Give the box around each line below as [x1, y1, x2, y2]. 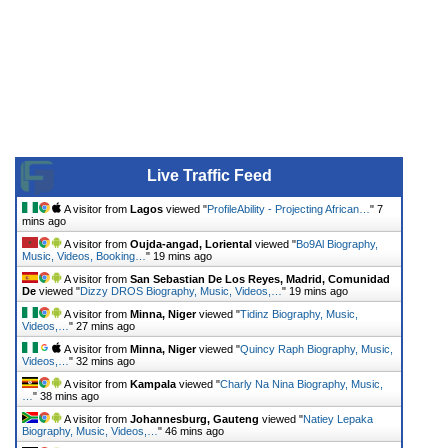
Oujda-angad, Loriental [130, 237, 252, 250]
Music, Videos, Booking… [22, 249, 146, 262]
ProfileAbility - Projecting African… [207, 202, 370, 215]
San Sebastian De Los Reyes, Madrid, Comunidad [130, 272, 390, 285]
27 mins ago [76, 319, 135, 332]
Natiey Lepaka [303, 412, 373, 425]
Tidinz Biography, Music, [240, 307, 358, 320]
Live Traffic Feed [146, 166, 272, 184]
